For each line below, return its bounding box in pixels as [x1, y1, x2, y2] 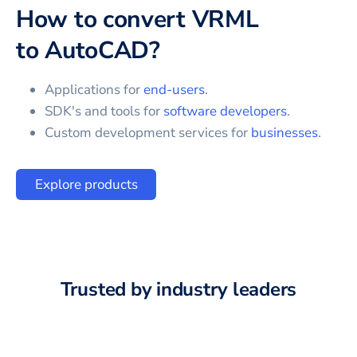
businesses [251, 123, 318, 142]
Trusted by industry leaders [60, 276, 297, 302]
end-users [143, 80, 205, 99]
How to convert [16, 2, 192, 36]
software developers [163, 101, 287, 120]
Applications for [45, 80, 143, 99]
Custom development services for [45, 123, 251, 142]
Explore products [34, 175, 138, 194]
